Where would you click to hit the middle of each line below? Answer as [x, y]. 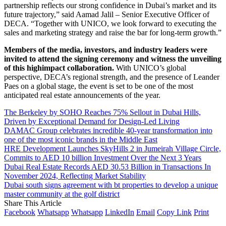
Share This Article [33, 203]
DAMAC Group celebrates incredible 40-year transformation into [108, 130]
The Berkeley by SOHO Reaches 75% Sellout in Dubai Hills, [102, 112]
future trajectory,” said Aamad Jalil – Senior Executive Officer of [107, 14]
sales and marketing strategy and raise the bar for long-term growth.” [113, 32]
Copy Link [174, 212]
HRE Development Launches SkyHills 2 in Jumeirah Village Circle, [112, 148]
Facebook [20, 212]
